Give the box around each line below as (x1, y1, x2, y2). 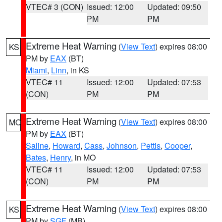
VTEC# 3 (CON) (26, 1, 83, 12)
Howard (53, 140, 80, 151)
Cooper (165, 140, 190, 151)
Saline (26, 140, 49, 151)
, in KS (66, 64, 89, 76)
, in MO (71, 152, 96, 163)
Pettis (141, 140, 161, 151)
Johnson (107, 140, 137, 151)
